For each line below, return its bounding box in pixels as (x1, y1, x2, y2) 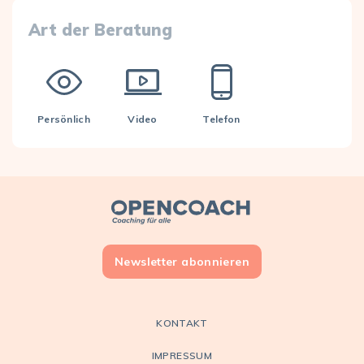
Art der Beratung (28, 19, 172, 40)
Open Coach (181, 203, 257, 219)
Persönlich (37, 113, 91, 125)
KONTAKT (156, 316, 208, 329)
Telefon (202, 113, 240, 125)
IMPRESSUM (151, 349, 213, 362)
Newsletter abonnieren (115, 253, 249, 269)
